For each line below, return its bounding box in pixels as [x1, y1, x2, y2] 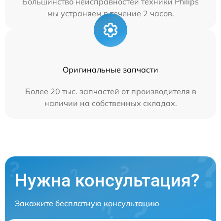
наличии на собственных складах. [44, 98, 177, 109]
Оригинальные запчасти [63, 65, 158, 75]
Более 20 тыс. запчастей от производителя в [25, 86, 196, 97]
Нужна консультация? [15, 170, 200, 191]
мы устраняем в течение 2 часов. [47, 8, 174, 19]
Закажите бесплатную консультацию [15, 198, 159, 209]
